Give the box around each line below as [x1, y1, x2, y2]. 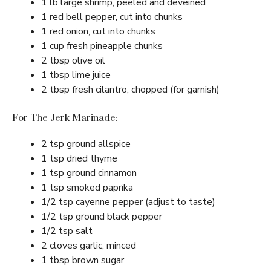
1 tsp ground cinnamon [41, 166, 137, 180]
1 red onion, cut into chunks [41, 25, 155, 39]
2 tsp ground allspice [41, 137, 131, 151]
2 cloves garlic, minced [41, 239, 136, 253]
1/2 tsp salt [41, 224, 93, 238]
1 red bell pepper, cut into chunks [41, 10, 183, 24]
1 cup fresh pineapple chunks [41, 39, 163, 53]
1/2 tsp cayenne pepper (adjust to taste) [41, 195, 215, 209]
